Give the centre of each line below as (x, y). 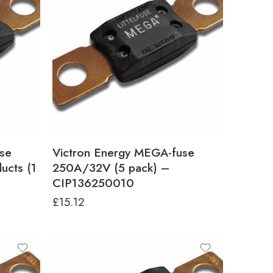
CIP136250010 (93, 183)
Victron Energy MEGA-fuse (123, 152)
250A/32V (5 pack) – (111, 168)
